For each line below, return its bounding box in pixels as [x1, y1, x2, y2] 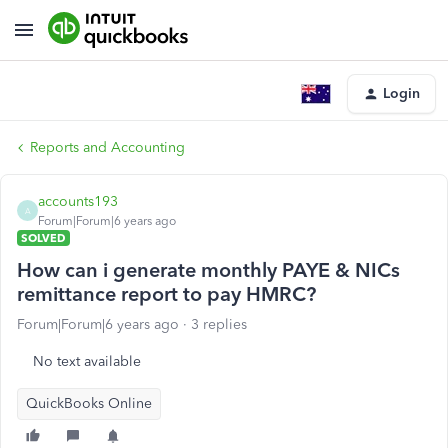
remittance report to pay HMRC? [17, 282, 316, 306]
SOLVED [21, 231, 66, 245]
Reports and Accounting [30, 139, 185, 156]
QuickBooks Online [26, 395, 152, 412]
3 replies [191, 316, 247, 333]
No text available [33, 353, 141, 370]
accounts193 [38, 193, 118, 210]
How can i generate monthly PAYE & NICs [17, 258, 400, 282]
